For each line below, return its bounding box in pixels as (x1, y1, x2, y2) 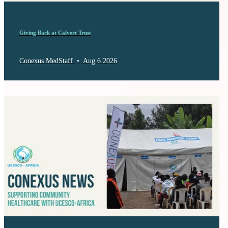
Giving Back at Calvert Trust (19, 29, 91, 36)
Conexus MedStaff (19, 56, 75, 65)
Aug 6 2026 (83, 56, 117, 65)
